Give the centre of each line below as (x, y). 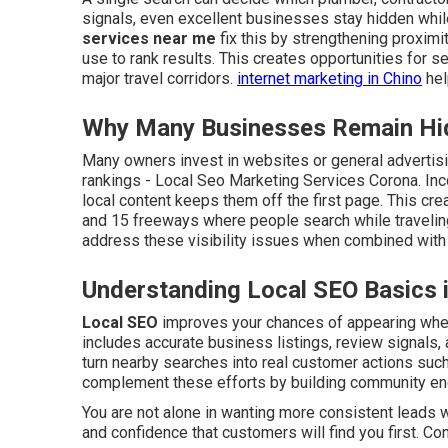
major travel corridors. (159, 78)
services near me (149, 38)
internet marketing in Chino (329, 78)
